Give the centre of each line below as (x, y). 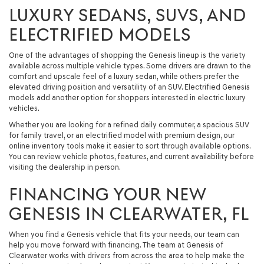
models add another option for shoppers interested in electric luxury (127, 98)
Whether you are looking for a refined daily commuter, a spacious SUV (129, 125)
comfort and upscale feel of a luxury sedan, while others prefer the (124, 76)
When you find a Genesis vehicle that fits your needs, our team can (124, 234)
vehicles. (24, 108)
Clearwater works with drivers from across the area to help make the (127, 255)
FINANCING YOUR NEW (108, 194)
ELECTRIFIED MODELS (100, 34)
